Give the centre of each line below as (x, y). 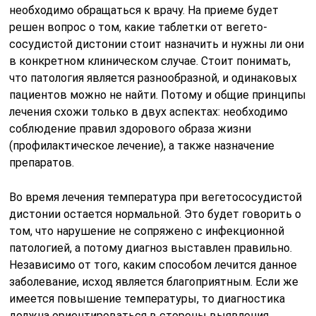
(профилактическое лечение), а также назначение (142, 145)
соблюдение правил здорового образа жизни (130, 128)
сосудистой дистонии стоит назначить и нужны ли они (157, 44)
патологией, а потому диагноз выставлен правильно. (151, 248)
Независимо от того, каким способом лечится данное (153, 265)
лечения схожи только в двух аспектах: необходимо (149, 111)
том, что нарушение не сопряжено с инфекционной (147, 231)
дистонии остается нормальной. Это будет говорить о (156, 214)
